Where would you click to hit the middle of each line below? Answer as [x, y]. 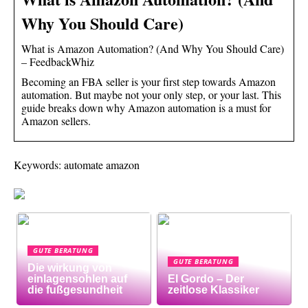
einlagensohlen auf [78, 278]
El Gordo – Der [206, 278]
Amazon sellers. [56, 120]
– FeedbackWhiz [58, 61]
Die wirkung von [70, 267]
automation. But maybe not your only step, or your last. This [151, 94]
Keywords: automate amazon [77, 164]
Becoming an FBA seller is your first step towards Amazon [148, 81]
